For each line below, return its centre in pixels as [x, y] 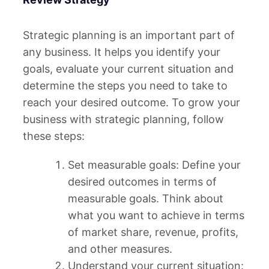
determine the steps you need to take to [125, 85]
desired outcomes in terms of [142, 181]
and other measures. [120, 249]
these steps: [54, 136]
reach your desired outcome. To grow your [131, 102]
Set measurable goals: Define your [154, 165]
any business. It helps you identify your [122, 52]
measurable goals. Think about [146, 198]
